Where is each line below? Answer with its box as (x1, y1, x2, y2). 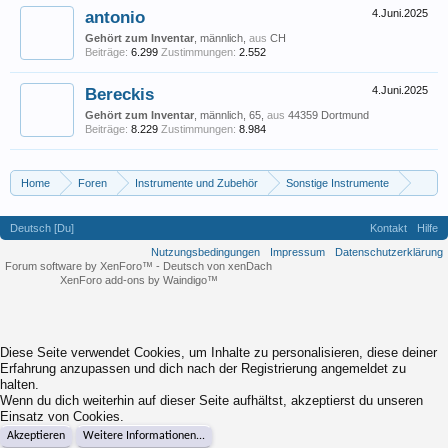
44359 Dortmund (288, 109, 369, 121)
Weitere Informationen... (83, 430, 205, 442)
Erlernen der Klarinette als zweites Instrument (29, 201, 269, 213)
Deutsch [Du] (10, 222, 74, 234)
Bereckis (85, 84, 154, 104)
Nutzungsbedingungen (151, 246, 260, 258)
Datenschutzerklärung (335, 246, 443, 258)
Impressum (270, 246, 325, 258)
